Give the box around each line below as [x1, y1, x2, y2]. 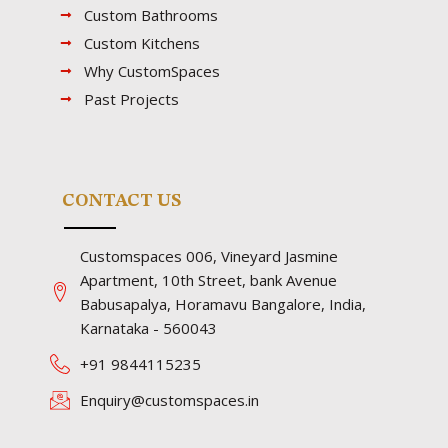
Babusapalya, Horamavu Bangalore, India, [80, 294, 366, 315]
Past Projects [84, 88, 179, 109]
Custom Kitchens [84, 32, 200, 53]
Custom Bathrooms [84, 4, 218, 25]
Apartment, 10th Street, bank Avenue [80, 270, 337, 291]
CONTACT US [62, 191, 181, 210]
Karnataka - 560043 [80, 318, 217, 339]
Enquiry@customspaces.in [80, 390, 259, 411]
